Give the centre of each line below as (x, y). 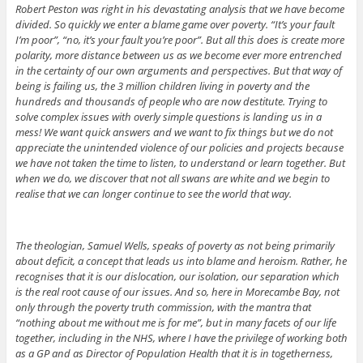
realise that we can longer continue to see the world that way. (153, 194)
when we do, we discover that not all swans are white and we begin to (172, 179)
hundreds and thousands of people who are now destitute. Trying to (171, 102)
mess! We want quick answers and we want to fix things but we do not (174, 132)
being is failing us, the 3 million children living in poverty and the (162, 86)
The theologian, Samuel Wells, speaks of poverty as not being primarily (175, 246)
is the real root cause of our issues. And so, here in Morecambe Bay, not (177, 292)
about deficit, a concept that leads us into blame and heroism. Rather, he (181, 261)
